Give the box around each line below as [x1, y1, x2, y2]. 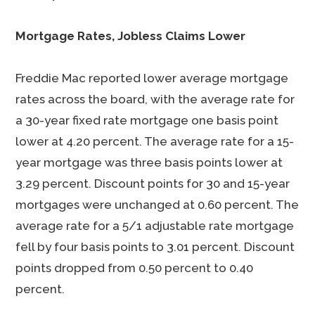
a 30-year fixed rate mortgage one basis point [15, 113, 279, 127]
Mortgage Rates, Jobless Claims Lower [15, 29, 246, 43]
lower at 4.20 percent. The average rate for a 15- [15, 134, 295, 148]
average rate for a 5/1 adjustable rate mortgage [15, 219, 295, 233]
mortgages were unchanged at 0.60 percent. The [15, 198, 300, 212]
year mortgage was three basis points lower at [15, 155, 283, 169]
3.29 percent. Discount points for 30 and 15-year [15, 176, 290, 191]
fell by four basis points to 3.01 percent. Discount [15, 240, 295, 254]
